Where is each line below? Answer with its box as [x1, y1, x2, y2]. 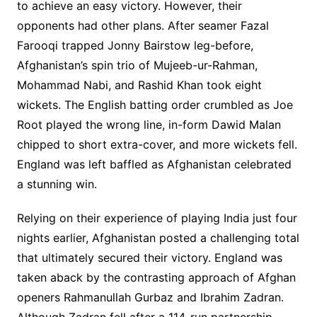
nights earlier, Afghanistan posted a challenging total [16, 231, 299, 246]
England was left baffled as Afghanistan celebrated [16, 157, 292, 172]
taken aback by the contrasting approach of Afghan [16, 270, 296, 285]
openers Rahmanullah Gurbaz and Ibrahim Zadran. [16, 290, 284, 305]
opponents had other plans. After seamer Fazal [16, 18, 269, 33]
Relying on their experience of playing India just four [16, 211, 297, 226]
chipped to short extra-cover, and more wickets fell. [16, 137, 297, 152]
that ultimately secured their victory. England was [16, 250, 282, 265]
